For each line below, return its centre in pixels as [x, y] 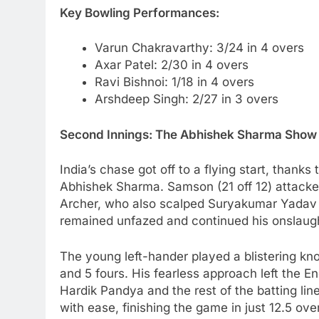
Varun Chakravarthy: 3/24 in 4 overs [199, 48]
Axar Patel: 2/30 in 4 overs [171, 65]
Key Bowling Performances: [140, 12]
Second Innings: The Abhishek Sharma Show [188, 134]
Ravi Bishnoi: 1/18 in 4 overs [174, 82]
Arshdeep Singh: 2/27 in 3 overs [186, 99]
